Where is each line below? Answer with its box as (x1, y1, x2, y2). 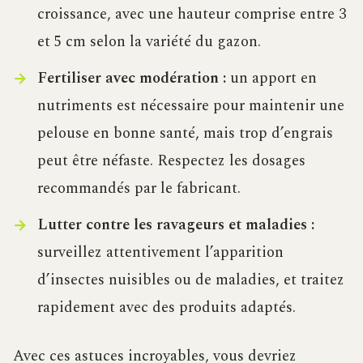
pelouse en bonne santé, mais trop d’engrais (36, 122, 333, 146)
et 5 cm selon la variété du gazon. (36, 30, 261, 54)
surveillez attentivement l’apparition (36, 241, 284, 265)
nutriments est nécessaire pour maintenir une (36, 94, 344, 118)
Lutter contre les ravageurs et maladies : (36, 213, 314, 237)
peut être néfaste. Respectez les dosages (36, 149, 305, 173)
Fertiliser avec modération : (36, 66, 226, 91)
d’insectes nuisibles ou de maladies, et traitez (36, 268, 344, 293)
